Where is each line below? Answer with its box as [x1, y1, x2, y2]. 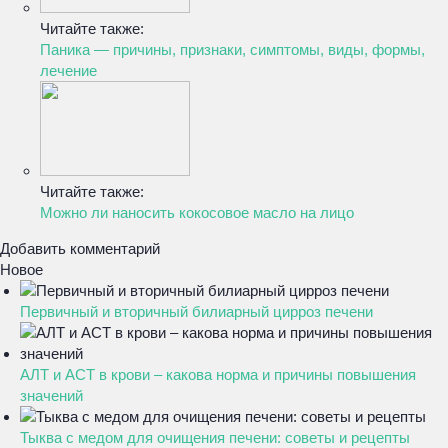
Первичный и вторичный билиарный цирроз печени [20, 303, 373, 320]
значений [20, 387, 83, 404]
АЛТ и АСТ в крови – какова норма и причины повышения [20, 366, 416, 383]
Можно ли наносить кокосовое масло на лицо [40, 204, 354, 221]
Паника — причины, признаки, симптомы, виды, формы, [40, 41, 425, 58]
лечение [40, 62, 97, 79]
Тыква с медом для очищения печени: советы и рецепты [20, 429, 410, 446]
